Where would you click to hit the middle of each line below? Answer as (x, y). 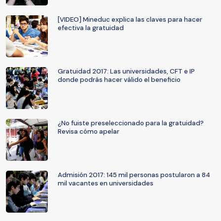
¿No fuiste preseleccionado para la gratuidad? (131, 123)
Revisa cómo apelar (89, 131)
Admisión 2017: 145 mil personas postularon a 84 (134, 175)
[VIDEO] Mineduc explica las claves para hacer (130, 19)
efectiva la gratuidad (91, 28)
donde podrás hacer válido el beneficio (119, 80)
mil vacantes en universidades (106, 183)
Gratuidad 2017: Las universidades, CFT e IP (126, 71)
